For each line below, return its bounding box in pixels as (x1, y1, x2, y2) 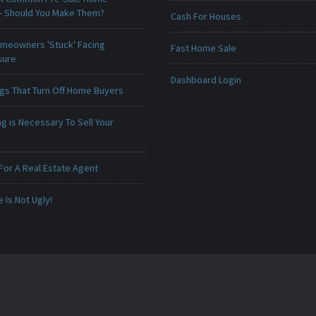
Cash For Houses (170, 10, 241, 23)
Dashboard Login (170, 73, 241, 86)
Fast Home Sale (170, 42, 236, 54)
